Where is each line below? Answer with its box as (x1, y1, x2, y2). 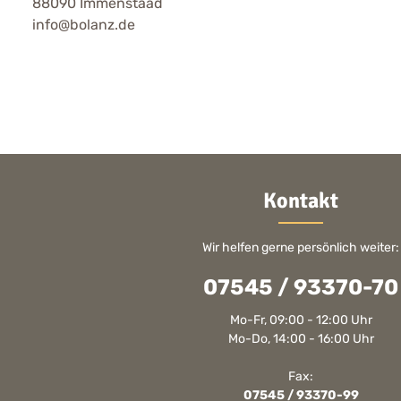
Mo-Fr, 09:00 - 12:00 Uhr (229, 312, 372, 328)
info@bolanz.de (32, 15, 135, 33)
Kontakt (263, 187, 338, 214)
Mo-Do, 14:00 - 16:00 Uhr (227, 331, 374, 346)
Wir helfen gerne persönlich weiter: (202, 240, 399, 255)
